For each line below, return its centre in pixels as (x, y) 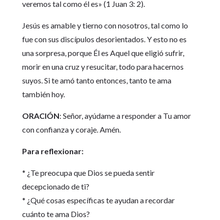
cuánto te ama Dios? (56, 214)
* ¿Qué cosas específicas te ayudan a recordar (98, 200)
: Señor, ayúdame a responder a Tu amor (125, 116)
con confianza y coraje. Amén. (71, 130)
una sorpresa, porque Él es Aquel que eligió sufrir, (103, 53)
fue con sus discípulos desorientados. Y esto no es (104, 39)
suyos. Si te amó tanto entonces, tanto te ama (96, 81)
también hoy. (43, 94)
